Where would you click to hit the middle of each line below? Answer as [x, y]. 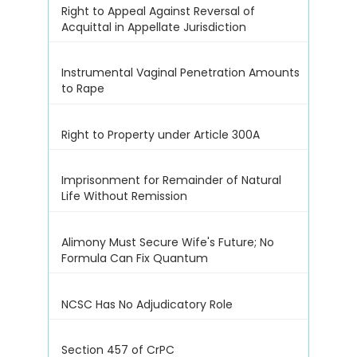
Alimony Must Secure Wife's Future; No [168, 243]
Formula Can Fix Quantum [135, 259]
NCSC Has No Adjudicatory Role [147, 304]
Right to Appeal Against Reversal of [159, 11]
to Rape [83, 89]
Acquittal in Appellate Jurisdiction [154, 27]
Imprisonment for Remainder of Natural [172, 180]
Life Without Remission [125, 196]
